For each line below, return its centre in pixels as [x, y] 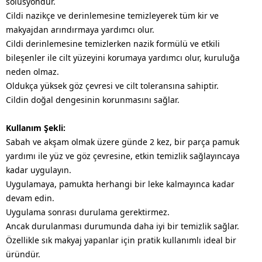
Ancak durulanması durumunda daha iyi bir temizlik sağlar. [123, 226]
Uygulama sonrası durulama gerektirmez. [88, 212]
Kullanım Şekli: [36, 128]
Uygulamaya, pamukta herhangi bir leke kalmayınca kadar [120, 184]
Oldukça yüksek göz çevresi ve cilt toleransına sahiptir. [112, 86]
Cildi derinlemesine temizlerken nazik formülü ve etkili [113, 44]
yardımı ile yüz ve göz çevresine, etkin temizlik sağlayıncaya [123, 156]
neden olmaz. [32, 72]
